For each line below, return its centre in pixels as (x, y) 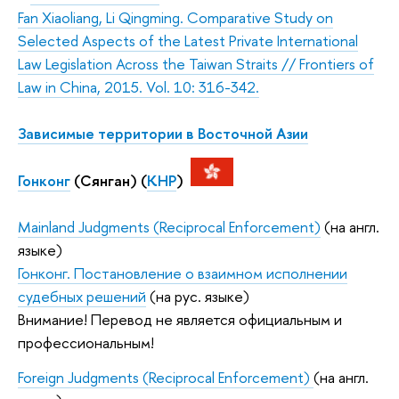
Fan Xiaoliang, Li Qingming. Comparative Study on (175, 18)
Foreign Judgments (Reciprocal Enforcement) (166, 378)
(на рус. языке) (198, 296)
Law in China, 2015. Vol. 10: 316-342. (138, 87)
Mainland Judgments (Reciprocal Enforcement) (169, 226)
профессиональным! (86, 342)
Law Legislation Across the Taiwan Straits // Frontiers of (196, 64)
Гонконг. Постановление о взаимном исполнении (183, 273)
